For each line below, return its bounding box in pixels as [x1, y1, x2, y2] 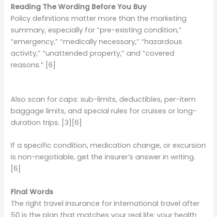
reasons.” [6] [11, 60, 56, 70]
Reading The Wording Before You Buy [11, 1, 147, 12]
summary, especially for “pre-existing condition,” [11, 25, 182, 35]
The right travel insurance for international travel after [11, 198, 200, 208]
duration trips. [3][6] [11, 117, 82, 127]
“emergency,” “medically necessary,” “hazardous [11, 36, 183, 46]
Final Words [11, 186, 54, 197]
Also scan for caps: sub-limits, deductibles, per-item [11, 94, 196, 104]
